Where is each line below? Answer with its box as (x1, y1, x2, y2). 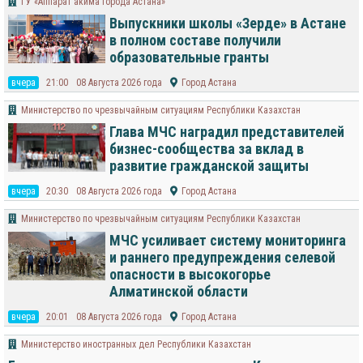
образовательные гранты (109, 49, 269, 66)
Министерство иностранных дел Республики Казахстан (21, 339, 251, 351)
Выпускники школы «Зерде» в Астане (109, 15, 346, 32)
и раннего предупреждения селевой (109, 249, 335, 267)
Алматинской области (109, 283, 248, 301)
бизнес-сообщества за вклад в (109, 140, 304, 158)
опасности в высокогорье (109, 266, 271, 284)
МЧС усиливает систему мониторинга (109, 232, 346, 250)
